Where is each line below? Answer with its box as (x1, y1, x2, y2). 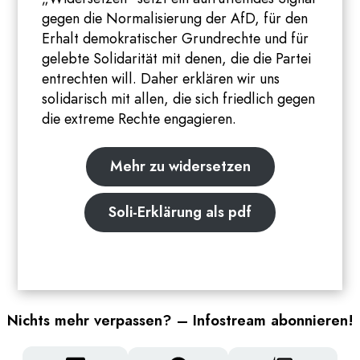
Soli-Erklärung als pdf (108, 202, 252, 223)
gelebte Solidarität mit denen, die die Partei (42, 48, 312, 69)
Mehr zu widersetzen (109, 156, 251, 177)
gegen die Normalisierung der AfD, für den (42, 8, 309, 29)
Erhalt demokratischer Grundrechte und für (42, 28, 309, 49)
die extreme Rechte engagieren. (42, 108, 241, 129)
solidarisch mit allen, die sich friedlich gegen (42, 88, 316, 109)
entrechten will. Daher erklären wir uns (42, 68, 280, 89)
